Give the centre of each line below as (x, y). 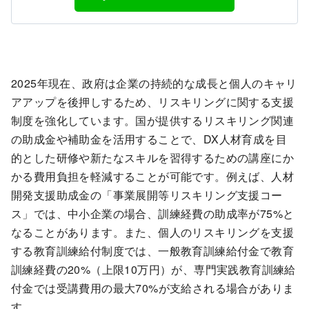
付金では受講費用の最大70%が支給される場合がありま (153, 288)
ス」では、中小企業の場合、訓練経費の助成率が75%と (153, 214)
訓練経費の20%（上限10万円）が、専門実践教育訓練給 (153, 270)
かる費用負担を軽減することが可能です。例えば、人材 (152, 177)
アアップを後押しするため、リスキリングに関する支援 (152, 102)
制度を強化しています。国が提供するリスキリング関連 (152, 121)
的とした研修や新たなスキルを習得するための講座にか (152, 158)
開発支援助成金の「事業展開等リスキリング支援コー (147, 195)
